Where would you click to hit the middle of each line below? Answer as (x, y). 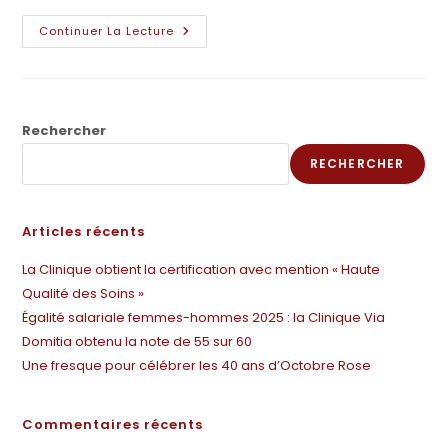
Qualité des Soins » (83, 293)
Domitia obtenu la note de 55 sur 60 (137, 341)
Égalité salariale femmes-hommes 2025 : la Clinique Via (204, 317)
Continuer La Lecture (107, 31)
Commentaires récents (113, 424)
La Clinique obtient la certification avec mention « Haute (201, 269)
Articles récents (84, 231)
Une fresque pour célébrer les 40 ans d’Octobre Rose (197, 365)
